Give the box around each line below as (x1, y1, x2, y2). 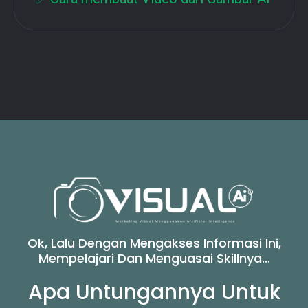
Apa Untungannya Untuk (27, 277, 280, 307)
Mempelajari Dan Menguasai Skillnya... (38, 249, 270, 267)
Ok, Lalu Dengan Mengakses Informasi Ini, (27, 234, 281, 252)
